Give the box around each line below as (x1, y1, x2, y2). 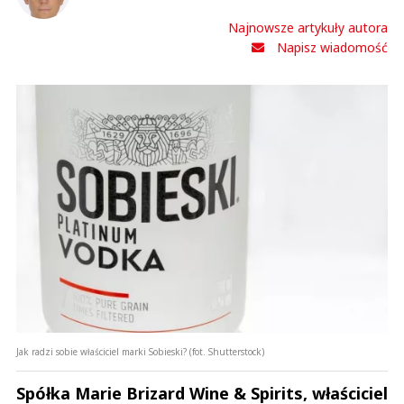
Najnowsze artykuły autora (228, 19, 388, 37)
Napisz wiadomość (277, 39, 388, 57)
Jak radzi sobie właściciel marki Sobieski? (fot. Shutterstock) (16, 344, 264, 358)
